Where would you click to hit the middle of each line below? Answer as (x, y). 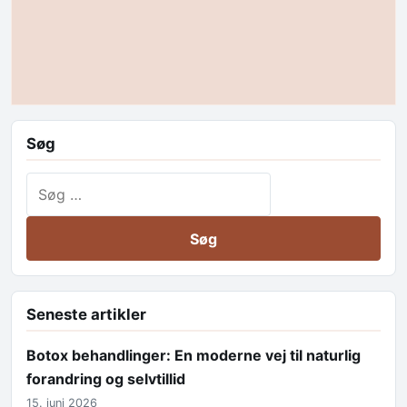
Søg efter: (60, 183)
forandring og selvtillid (106, 379)
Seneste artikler (86, 315)
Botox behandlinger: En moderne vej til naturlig (194, 356)
